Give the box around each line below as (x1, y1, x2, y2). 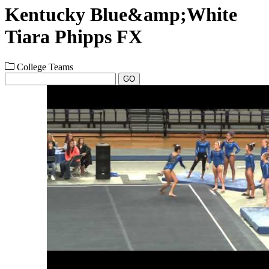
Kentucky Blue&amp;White (5, 4, 237, 26)
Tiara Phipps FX (5, 26, 142, 48)
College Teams (14, 61, 73, 72)
